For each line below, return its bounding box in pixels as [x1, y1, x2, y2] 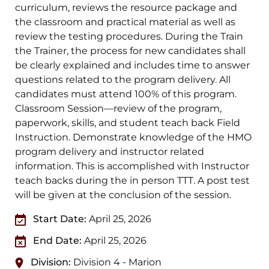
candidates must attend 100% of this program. [15, 88, 237, 100]
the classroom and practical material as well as [15, 16, 236, 28]
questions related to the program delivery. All [15, 74, 231, 86]
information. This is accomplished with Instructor [15, 160, 250, 172]
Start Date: [33, 213, 87, 225]
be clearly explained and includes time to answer [15, 59, 250, 71]
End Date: [33, 235, 82, 247]
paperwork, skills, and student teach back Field [15, 117, 241, 129]
